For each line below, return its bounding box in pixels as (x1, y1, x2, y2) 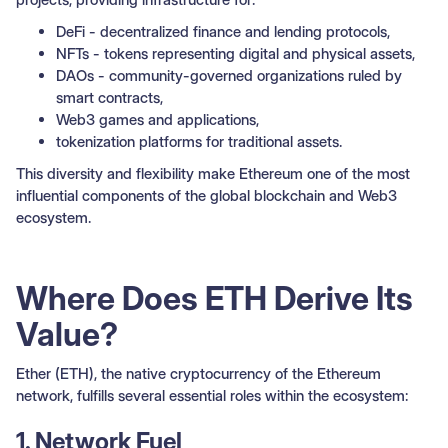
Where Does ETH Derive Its (16, 278, 413, 318)
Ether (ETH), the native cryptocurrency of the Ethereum (16, 363, 381, 383)
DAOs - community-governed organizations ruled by (56, 65, 402, 85)
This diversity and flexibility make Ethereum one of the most (16, 163, 410, 183)
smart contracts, (56, 87, 163, 107)
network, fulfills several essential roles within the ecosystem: (16, 385, 408, 405)
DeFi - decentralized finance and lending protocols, (56, 21, 390, 41)
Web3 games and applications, (56, 109, 259, 129)
